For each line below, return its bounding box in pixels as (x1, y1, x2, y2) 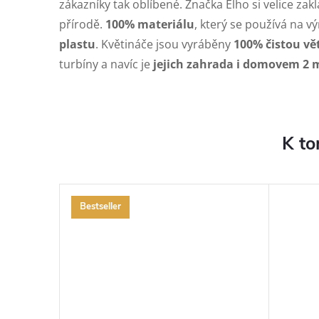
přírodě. (59, 16, 105, 32)
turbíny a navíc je (59, 56, 153, 72)
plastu (59, 36, 95, 52)
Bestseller (80, 200, 121, 214)
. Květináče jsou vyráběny (95, 36, 234, 52)
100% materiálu (105, 16, 194, 32)
